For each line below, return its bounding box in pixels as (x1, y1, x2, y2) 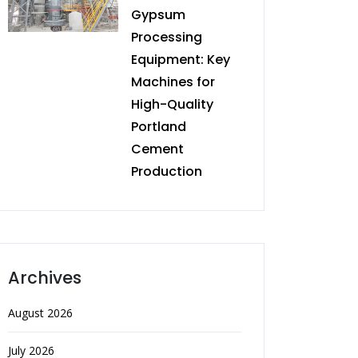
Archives (8, 266, 82, 289)
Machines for (131, 73, 215, 91)
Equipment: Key (131, 50, 230, 69)
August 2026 (8, 305, 73, 320)
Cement (131, 140, 184, 158)
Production (131, 162, 202, 181)
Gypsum (131, 6, 185, 24)
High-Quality (131, 95, 213, 113)
